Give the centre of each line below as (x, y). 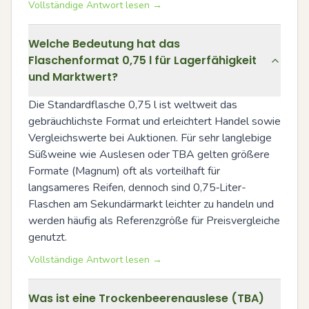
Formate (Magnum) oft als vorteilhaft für (124, 171)
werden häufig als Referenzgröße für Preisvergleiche (154, 221)
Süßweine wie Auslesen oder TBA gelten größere (149, 154)
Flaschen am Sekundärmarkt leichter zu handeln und (151, 204)
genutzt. (48, 237)
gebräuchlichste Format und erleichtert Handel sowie (154, 121)
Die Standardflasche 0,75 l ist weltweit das (133, 105)
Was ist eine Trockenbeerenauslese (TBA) (146, 298)
